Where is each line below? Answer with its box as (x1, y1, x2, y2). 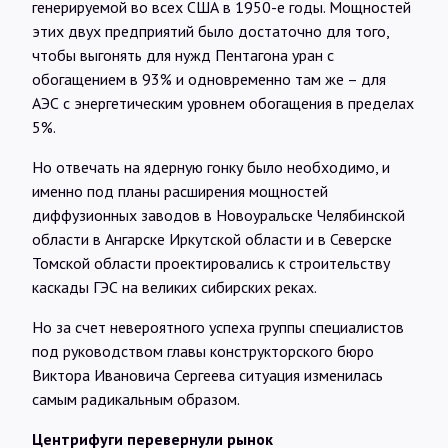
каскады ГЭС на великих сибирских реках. (32, 276, 317, 297)
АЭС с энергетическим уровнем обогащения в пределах (32, 92, 414, 113)
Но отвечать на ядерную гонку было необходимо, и (32, 156, 390, 177)
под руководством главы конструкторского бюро (32, 340, 374, 361)
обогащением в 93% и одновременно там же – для (32, 68, 386, 89)
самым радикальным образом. (32, 388, 240, 409)
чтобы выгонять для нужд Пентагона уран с (32, 44, 334, 65)
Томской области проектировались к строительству (32, 252, 390, 273)
